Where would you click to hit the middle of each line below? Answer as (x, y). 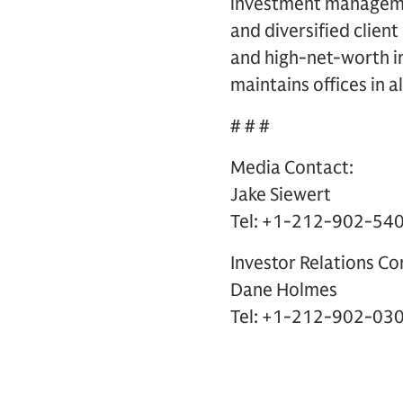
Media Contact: (292, 168)
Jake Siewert (281, 195)
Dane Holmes (284, 290)
